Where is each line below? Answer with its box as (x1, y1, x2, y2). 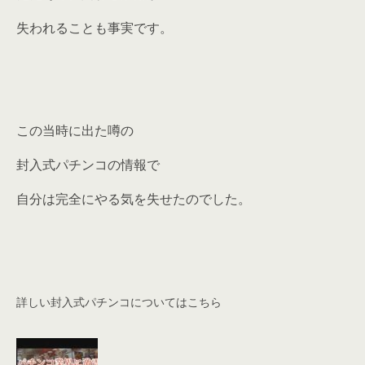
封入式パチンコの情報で (16, 155, 160, 174)
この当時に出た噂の (16, 121, 134, 139)
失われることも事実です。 (16, 18, 173, 37)
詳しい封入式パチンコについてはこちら (16, 293, 222, 310)
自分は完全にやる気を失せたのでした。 (16, 189, 251, 208)
